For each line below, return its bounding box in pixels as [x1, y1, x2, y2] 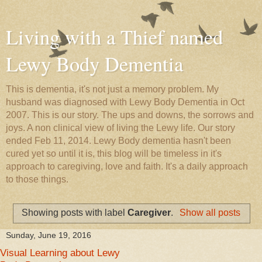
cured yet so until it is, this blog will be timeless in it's [6, 149, 222, 158]
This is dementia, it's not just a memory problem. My [6, 84, 219, 94]
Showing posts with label [22, 207, 128, 218]
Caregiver [127, 207, 171, 218]
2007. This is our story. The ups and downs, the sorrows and [6, 110, 254, 120]
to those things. [6, 174, 68, 184]
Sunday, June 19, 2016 [6, 230, 91, 240]
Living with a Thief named [6, 23, 223, 50]
